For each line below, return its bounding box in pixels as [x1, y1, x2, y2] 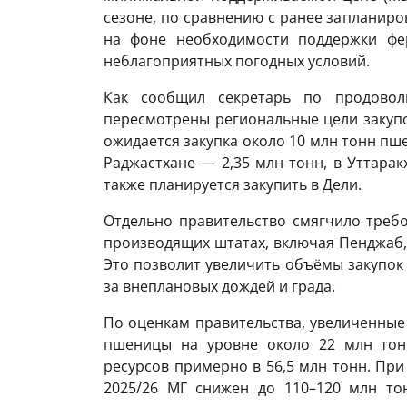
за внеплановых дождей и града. [104, 276, 335, 296]
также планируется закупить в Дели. [104, 174, 362, 194]
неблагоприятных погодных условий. [104, 51, 370, 71]
